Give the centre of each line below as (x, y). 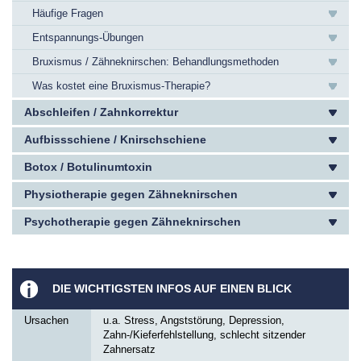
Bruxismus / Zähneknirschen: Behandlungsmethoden (156, 62)
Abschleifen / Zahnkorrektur (101, 112)
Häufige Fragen (68, 13)
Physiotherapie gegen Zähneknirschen (131, 194)
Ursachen (46, 320)
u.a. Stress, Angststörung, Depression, (194, 320)
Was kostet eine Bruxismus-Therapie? (121, 86)
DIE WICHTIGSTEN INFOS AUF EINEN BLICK (172, 288)
